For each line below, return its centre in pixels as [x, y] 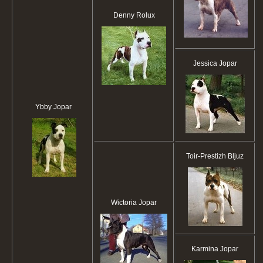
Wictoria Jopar [134, 203]
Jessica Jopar [215, 64]
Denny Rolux [134, 16]
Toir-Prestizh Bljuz [215, 156]
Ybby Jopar [53, 107]
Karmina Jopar [215, 249]
